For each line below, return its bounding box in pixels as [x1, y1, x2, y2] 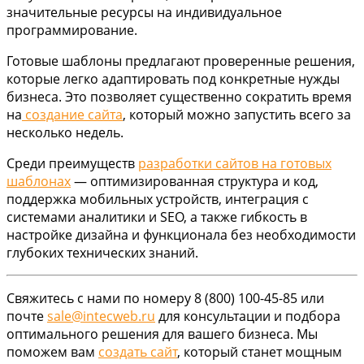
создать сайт [98, 343, 177, 362]
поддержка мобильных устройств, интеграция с [6, 190, 309, 209]
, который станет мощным [177, 343, 342, 362]
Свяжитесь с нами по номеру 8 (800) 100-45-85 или [6, 289, 324, 308]
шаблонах [6, 172, 71, 191]
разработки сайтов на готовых [138, 154, 331, 173]
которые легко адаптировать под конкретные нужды [6, 70, 340, 89]
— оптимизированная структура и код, [71, 172, 318, 191]
